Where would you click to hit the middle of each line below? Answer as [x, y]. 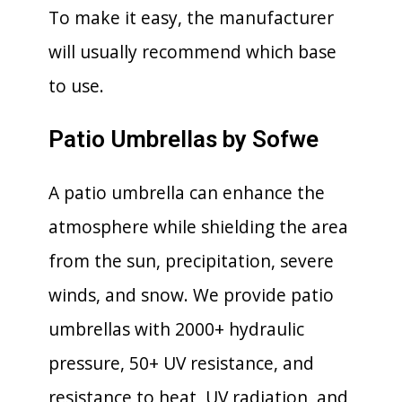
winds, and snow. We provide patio [191, 294]
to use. [76, 85]
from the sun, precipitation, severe [191, 260]
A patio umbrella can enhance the [187, 192]
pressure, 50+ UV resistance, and [181, 363]
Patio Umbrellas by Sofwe [184, 139]
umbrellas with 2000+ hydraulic [176, 328]
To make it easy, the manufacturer [191, 17]
